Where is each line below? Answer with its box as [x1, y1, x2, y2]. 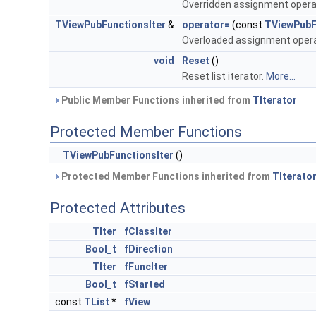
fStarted [124, 279, 165, 291]
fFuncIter [124, 261, 168, 273]
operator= [182, 19, 230, 31]
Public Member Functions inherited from [59, 95, 253, 107]
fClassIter [124, 226, 172, 238]
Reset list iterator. [182, 71, 266, 83]
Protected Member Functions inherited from [59, 171, 272, 183]
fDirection [124, 243, 173, 255]
